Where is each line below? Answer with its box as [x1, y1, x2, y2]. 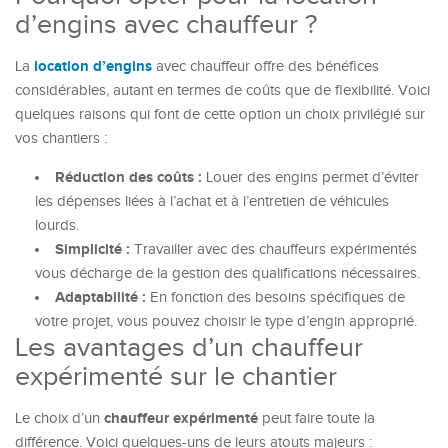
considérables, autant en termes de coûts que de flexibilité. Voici [15, 82, 430, 99]
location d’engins [34, 57, 152, 76]
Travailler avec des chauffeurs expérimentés [130, 241, 417, 258]
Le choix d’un [15, 410, 104, 427]
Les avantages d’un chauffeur [15, 332, 363, 364]
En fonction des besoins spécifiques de [146, 289, 405, 306]
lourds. [35, 217, 79, 234]
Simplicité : [55, 240, 130, 259]
